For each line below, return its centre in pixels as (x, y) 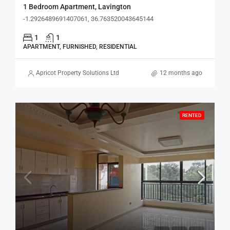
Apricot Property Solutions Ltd (78, 73)
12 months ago (181, 73)
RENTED (192, 115)
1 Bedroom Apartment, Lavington (77, 7)
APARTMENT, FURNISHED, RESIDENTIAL (80, 47)
